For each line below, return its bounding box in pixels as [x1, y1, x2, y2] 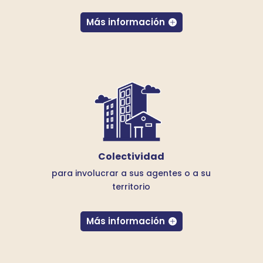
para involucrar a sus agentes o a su [52, 167, 211, 179]
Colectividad [98, 149, 165, 163]
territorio [112, 180, 151, 193]
